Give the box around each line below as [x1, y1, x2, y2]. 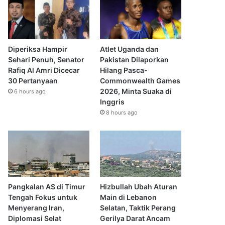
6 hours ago [14, 88, 46, 95]
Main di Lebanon [99, 192, 157, 201]
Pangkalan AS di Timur [8, 182, 86, 191]
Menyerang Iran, [8, 203, 65, 212]
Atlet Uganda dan [99, 45, 159, 54]
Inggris [99, 97, 125, 106]
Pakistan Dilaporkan [99, 55, 169, 64]
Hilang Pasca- [99, 66, 148, 75]
